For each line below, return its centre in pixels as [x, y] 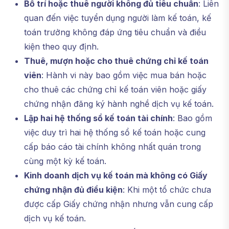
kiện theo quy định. [61, 47]
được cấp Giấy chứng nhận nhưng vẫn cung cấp [119, 204]
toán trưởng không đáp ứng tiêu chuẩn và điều [115, 32]
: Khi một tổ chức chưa [167, 190]
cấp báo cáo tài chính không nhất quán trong [112, 147]
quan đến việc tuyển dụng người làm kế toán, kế [118, 18]
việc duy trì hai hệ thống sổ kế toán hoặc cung [115, 132]
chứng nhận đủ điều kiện [73, 190]
